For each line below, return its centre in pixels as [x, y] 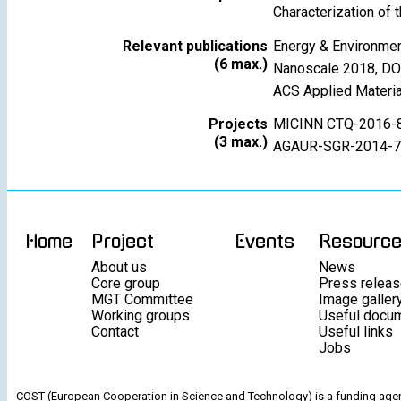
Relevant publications [195, 46]
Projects [238, 124]
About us [119, 267]
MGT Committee [142, 299]
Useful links [356, 332]
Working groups [141, 316]
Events [264, 242]
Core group [126, 283]
